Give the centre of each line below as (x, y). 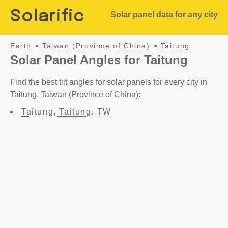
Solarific (48, 17)
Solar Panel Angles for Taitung (99, 60)
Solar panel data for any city (164, 15)
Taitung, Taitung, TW (66, 112)
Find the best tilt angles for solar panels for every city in (109, 82)
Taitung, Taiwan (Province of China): (75, 94)
